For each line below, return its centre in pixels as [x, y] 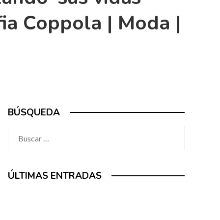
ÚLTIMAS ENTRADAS [55, 176]
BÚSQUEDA [34, 112]
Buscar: [20, 132]
